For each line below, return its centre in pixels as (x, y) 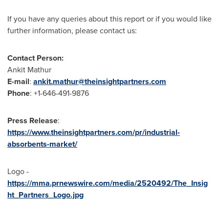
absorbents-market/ (42, 144)
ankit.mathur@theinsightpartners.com (100, 81)
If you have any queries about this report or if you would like (109, 19)
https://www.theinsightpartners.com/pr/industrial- (94, 132)
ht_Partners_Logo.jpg (45, 195)
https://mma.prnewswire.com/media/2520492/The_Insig (108, 183)
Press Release (33, 120)
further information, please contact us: (72, 31)
